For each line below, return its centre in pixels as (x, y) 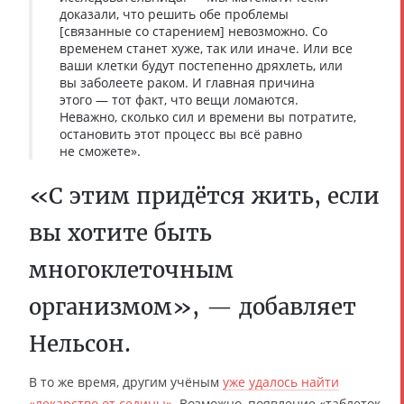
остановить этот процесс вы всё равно (181, 133)
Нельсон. (80, 344)
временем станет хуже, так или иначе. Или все (206, 48)
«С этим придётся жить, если (204, 196)
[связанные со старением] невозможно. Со (193, 31)
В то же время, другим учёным (126, 381)
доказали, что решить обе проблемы (174, 14)
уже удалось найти (281, 381)
